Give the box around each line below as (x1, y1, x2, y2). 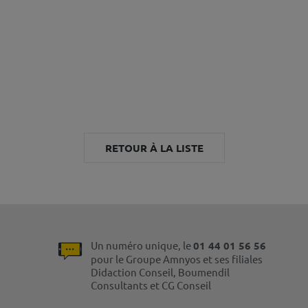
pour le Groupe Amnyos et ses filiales (91, 252, 263, 266)
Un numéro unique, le (91, 239, 193, 252)
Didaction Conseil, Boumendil (91, 265, 230, 279)
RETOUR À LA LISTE (105, 140, 203, 155)
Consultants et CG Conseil (91, 278, 211, 292)
